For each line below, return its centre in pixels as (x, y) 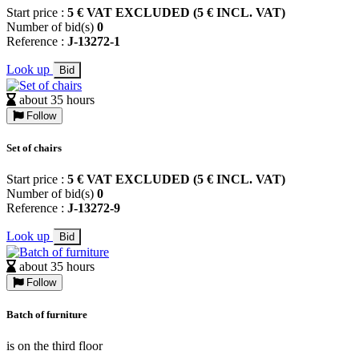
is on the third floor (54, 346)
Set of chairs (34, 147)
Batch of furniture (47, 315)
